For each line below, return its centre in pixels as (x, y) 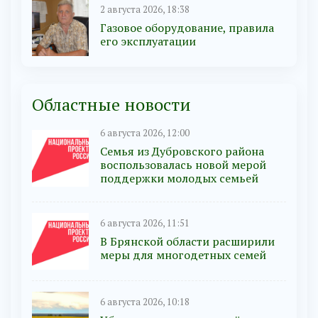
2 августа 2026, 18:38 (145, 9)
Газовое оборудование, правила (187, 27)
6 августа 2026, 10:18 (145, 302)
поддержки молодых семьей (179, 179)
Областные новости (111, 105)
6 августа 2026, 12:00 (145, 133)
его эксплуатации (148, 41)
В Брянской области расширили (187, 241)
